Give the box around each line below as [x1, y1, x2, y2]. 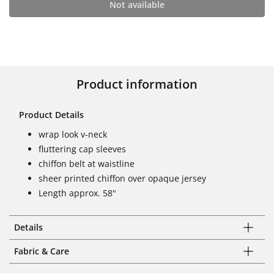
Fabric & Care [14, 245, 69, 257]
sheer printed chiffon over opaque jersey [39, 172, 206, 184]
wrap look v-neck [39, 128, 107, 140]
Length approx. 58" [39, 187, 116, 199]
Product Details [19, 109, 84, 120]
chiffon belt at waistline [39, 158, 135, 169]
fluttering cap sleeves [39, 143, 126, 155]
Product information [76, 76, 198, 92]
